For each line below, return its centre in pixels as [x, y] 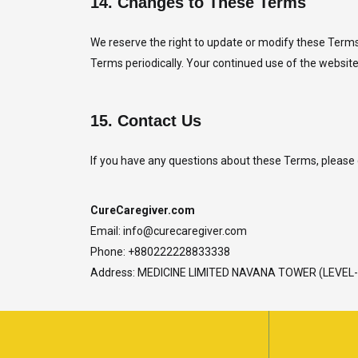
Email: [106, 231]
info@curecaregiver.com [185, 231]
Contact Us [159, 121]
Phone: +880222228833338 [160, 252]
